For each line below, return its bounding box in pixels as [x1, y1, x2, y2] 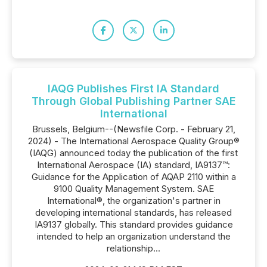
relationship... [107, 243, 160, 254]
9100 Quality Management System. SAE [53, 183, 214, 194]
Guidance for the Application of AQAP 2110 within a [31, 171, 236, 182]
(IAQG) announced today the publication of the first [29, 147, 238, 159]
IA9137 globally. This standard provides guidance [34, 219, 233, 230]
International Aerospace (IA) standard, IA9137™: [37, 159, 230, 170]
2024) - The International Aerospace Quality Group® [27, 135, 240, 147]
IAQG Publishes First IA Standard [48, 82, 219, 95]
